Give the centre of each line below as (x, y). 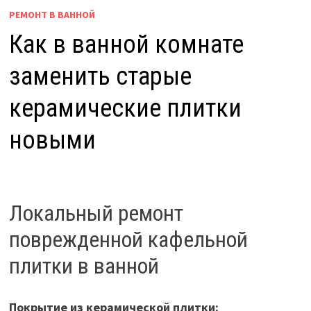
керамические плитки (125, 109)
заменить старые (100, 77)
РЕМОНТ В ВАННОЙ (52, 15)
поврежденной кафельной (128, 239)
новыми (52, 141)
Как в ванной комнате (126, 45)
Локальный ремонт (96, 213)
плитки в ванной (84, 266)
